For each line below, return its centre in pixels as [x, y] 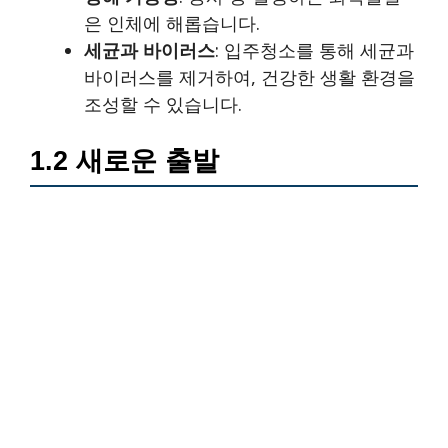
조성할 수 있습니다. [163, 104]
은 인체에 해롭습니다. [172, 23]
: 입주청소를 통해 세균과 [314, 50]
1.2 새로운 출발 [124, 161]
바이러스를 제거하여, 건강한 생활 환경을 [249, 77]
